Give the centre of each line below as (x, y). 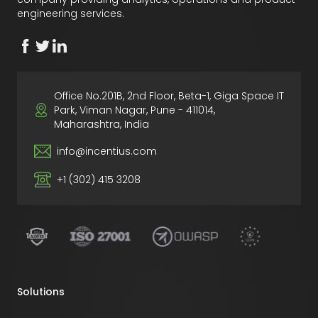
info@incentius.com (107, 151)
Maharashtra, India (102, 124)
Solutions (41, 292)
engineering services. (71, 13)
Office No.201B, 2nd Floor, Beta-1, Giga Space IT (169, 96)
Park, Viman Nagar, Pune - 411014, (135, 110)
